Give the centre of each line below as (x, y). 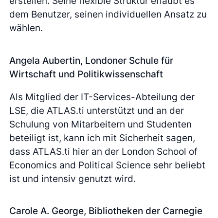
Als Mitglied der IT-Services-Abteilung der (102, 97)
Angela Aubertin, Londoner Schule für (91, 60)
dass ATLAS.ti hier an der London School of (104, 151)
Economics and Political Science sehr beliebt (108, 165)
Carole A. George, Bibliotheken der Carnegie (106, 210)
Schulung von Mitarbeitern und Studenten (101, 124)
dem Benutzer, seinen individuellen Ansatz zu (108, 14)
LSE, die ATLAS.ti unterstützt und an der (97, 110)
